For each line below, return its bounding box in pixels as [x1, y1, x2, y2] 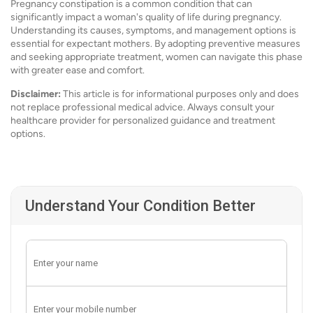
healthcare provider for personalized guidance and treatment [10, 115, 275, 127]
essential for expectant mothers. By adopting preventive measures [10, 38, 300, 50]
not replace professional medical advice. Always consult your [10, 101, 275, 114]
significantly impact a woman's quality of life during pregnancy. [10, 11, 282, 24]
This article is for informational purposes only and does [61, 88, 299, 101]
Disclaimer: [10, 88, 61, 101]
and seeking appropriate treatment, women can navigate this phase [10, 51, 303, 64]
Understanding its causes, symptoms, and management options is [10, 24, 296, 37]
